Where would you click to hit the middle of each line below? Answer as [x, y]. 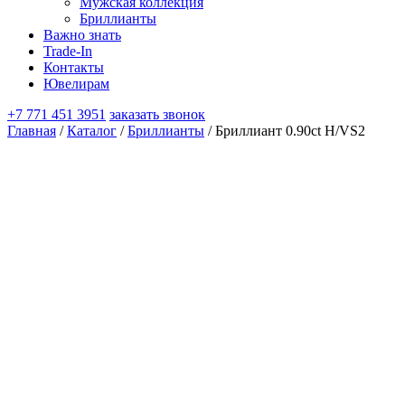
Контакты [74, 67]
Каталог [92, 131]
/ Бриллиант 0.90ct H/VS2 [285, 131]
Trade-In [68, 51]
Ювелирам [76, 84]
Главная [32, 131]
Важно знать [82, 35]
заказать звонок [157, 114]
